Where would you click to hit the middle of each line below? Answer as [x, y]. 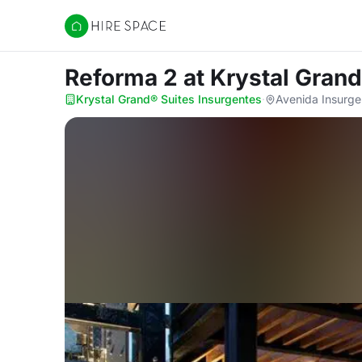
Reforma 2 [124, 78]
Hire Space [97, 34]
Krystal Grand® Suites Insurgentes [169, 99]
